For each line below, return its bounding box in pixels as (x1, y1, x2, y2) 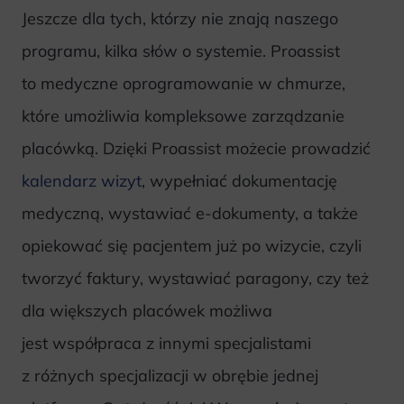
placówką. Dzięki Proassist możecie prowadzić (22, 137, 371, 159)
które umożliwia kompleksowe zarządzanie (22, 105, 344, 126)
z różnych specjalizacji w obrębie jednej (22, 364, 318, 386)
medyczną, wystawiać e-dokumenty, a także (22, 202, 358, 224)
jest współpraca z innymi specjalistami (22, 332, 311, 353)
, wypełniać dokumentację (142, 170, 337, 191)
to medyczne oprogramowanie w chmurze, (22, 72, 345, 94)
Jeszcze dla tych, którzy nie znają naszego (22, 7, 338, 29)
